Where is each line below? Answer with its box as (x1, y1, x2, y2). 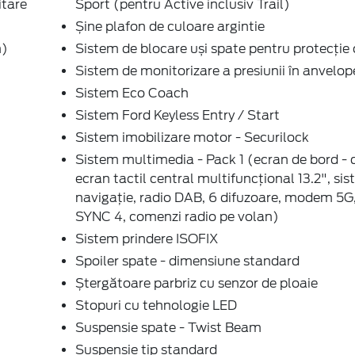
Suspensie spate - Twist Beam (75, 319, 261, 335)
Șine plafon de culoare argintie (75, 18, 265, 34)
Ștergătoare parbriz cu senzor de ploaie (75, 275, 318, 291)
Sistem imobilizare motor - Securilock (75, 129, 309, 145)
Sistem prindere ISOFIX (75, 231, 218, 246)
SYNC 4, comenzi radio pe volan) (75, 208, 279, 224)
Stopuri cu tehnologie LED (75, 297, 237, 313)
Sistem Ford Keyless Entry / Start (75, 107, 280, 123)
